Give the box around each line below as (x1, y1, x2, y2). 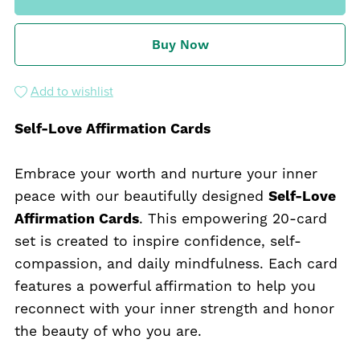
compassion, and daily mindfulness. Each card (14, 256, 337, 272)
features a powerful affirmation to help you (14, 278, 316, 295)
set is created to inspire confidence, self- (14, 233, 301, 250)
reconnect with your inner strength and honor (14, 301, 334, 317)
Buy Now (151, 37, 209, 53)
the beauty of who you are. (14, 323, 202, 340)
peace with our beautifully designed (14, 188, 268, 205)
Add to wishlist (30, 84, 113, 100)
